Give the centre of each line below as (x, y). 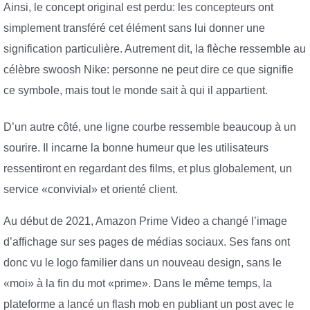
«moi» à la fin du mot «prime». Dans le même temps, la (138, 283)
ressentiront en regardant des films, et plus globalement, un (148, 169)
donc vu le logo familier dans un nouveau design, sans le (143, 262)
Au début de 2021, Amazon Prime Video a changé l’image (145, 221)
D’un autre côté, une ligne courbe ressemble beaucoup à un (150, 127)
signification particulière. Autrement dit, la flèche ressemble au (155, 48)
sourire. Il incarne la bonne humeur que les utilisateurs (136, 148)
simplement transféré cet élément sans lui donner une (134, 28)
